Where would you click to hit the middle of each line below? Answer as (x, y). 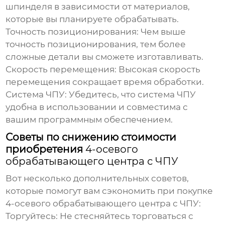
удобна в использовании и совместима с (97, 107)
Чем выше (162, 32)
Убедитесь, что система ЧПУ (132, 95)
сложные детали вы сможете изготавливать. (105, 57)
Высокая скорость (159, 70)
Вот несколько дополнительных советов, (97, 179)
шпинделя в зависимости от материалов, (98, 7)
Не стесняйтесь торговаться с (126, 216)
